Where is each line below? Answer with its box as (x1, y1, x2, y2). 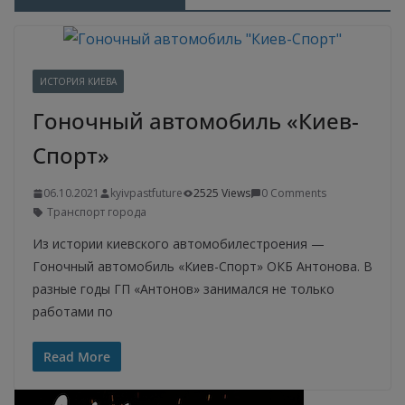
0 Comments (261, 185, 326, 201)
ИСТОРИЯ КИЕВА (40, 75, 117, 88)
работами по (33, 303, 113, 320)
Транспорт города (47, 204, 146, 220)
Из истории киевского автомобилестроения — (33, 235, 325, 252)
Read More (43, 348, 110, 365)
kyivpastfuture (110, 185, 183, 201)
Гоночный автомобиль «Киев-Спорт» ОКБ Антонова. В (33, 258, 372, 275)
